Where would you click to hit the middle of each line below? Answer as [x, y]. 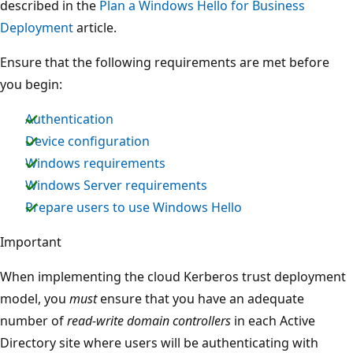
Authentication [69, 119]
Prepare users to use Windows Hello [134, 207]
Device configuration [87, 141]
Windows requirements [95, 163]
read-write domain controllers [149, 320]
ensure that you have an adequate [201, 298]
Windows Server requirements [116, 185]
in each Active [273, 320]
